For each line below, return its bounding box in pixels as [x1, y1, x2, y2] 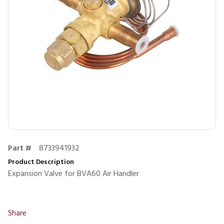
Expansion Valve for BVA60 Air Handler [8, 167, 139, 180]
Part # [8, 142, 31, 155]
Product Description [8, 156, 74, 168]
